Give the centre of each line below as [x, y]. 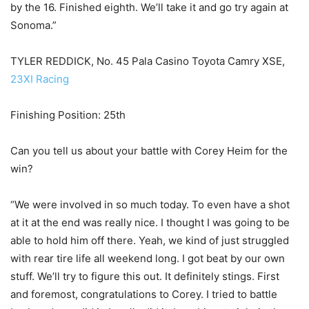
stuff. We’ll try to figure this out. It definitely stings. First [145, 277]
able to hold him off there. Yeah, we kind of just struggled [150, 241]
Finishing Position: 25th [68, 115]
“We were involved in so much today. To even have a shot [150, 205]
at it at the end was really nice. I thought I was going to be [150, 223]
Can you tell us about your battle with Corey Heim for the [149, 151]
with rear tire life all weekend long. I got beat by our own [148, 259]
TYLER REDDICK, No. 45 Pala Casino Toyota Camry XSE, [148, 61]
